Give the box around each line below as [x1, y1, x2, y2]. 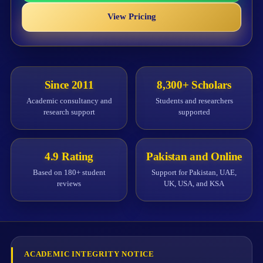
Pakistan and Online [146, 150, 242, 163]
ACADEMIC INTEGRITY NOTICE [24, 249, 154, 258]
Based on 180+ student [32, 167, 106, 177]
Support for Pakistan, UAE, [151, 167, 237, 177]
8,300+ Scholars [157, 78, 231, 91]
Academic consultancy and [26, 96, 112, 105]
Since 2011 [44, 78, 94, 91]
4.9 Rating [45, 150, 93, 163]
